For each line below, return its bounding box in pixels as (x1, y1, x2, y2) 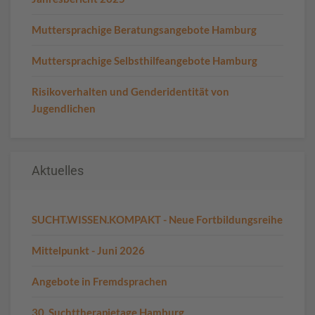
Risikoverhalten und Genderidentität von (32, 84, 229, 98)
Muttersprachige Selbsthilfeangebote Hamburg (32, 53, 257, 67)
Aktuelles (32, 162, 84, 178)
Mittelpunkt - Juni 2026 (32, 243, 145, 257)
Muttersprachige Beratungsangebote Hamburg (32, 22, 257, 36)
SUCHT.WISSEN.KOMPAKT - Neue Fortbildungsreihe (32, 212, 283, 226)
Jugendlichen (32, 101, 96, 115)
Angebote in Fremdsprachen (32, 274, 167, 288)
